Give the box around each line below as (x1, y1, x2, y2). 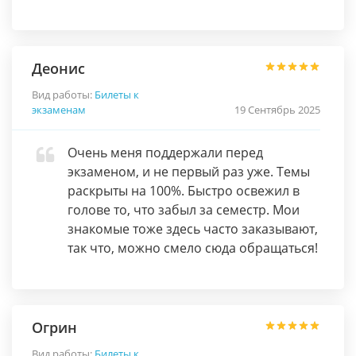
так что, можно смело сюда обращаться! (68, 239, 318, 257)
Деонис (32, 59, 85, 78)
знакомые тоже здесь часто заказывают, (68, 220, 318, 238)
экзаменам (32, 103, 86, 117)
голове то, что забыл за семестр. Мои (68, 201, 300, 219)
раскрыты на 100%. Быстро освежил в (68, 182, 300, 199)
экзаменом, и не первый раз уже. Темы (68, 163, 310, 180)
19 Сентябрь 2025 (234, 103, 320, 117)
